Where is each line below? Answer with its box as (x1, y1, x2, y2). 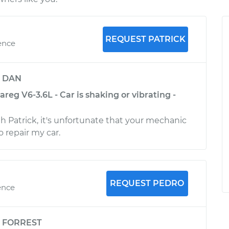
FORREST (2, 218, 42, 227)
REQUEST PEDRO (110, 178, 185, 188)
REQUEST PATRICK (105, 34, 186, 44)
